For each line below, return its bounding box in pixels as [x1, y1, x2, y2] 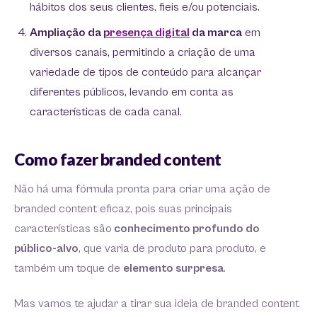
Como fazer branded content [14, 149, 222, 170]
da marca [190, 26, 242, 40]
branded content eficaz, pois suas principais [14, 202, 232, 217]
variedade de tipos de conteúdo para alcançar [30, 66, 261, 80]
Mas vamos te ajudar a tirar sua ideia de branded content [14, 297, 299, 311]
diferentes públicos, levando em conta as [30, 86, 234, 100]
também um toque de [14, 262, 123, 276]
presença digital [103, 26, 190, 40]
